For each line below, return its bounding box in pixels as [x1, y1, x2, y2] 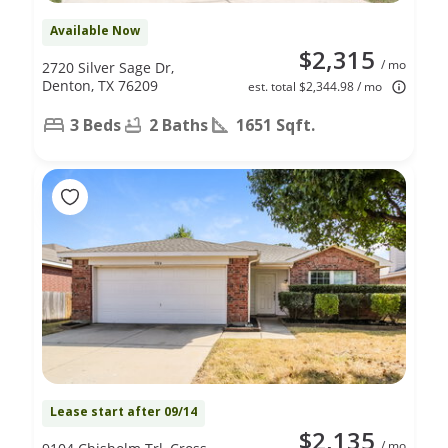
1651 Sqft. [236, 113, 315, 136]
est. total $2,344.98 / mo [248, 77, 382, 95]
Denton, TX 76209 [42, 75, 158, 95]
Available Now [50, 21, 140, 39]
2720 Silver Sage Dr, [42, 57, 174, 77]
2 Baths [149, 113, 208, 136]
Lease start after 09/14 [50, 402, 197, 420]
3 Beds [70, 113, 121, 136]
